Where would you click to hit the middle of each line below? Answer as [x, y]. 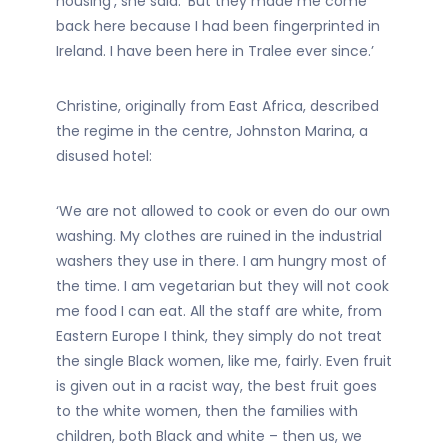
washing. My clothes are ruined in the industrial [219, 236]
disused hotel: [104, 156]
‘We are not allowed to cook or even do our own [223, 211]
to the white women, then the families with [207, 411]
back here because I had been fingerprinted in [218, 26]
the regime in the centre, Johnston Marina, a [212, 131]
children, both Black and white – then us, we [209, 436]
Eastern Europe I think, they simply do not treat [219, 336]
